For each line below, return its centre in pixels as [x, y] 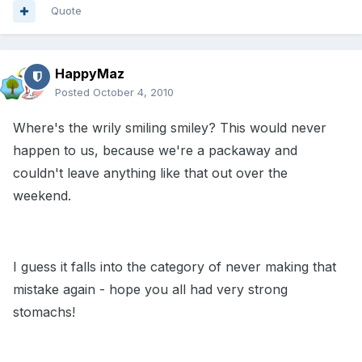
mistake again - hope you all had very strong [150, 290]
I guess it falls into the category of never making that [175, 267]
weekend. [42, 196]
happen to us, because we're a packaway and [155, 151]
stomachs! [44, 312]
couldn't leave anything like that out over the [150, 173]
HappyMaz [90, 74]
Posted [74, 93]
